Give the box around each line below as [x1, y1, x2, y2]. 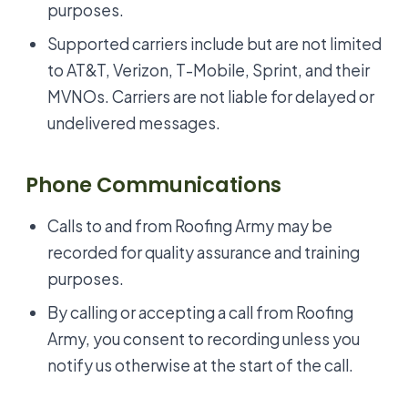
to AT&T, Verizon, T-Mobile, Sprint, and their [47, 60, 370, 81]
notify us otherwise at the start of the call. [47, 354, 353, 375]
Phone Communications [25, 170, 281, 200]
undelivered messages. [47, 113, 220, 134]
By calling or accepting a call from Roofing [47, 301, 353, 322]
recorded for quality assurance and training [47, 241, 360, 262]
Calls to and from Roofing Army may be [47, 215, 332, 236]
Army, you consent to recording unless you [47, 328, 360, 349]
